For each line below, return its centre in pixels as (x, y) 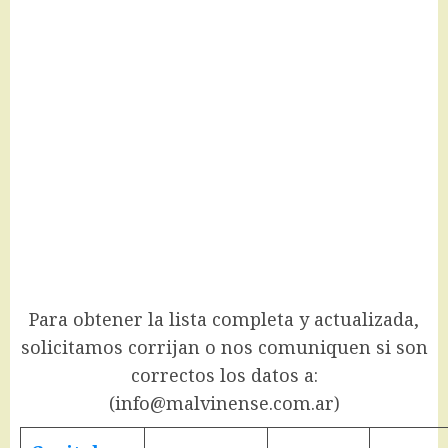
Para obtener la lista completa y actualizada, (224, 319)
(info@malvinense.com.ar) (224, 403)
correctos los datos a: (224, 375)
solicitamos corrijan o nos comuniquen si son (224, 347)
